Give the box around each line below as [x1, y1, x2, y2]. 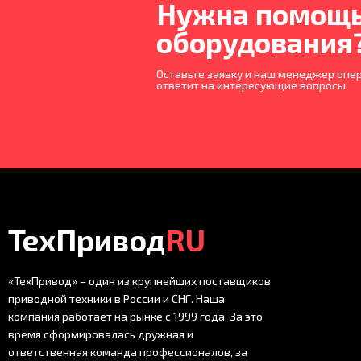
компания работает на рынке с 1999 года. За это [8, 309, 263, 324]
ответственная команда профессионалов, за [8, 345, 247, 359]
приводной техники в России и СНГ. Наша [8, 292, 225, 306]
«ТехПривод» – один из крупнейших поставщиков [8, 274, 271, 288]
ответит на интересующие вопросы [156, 77, 346, 92]
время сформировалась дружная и [8, 327, 193, 342]
